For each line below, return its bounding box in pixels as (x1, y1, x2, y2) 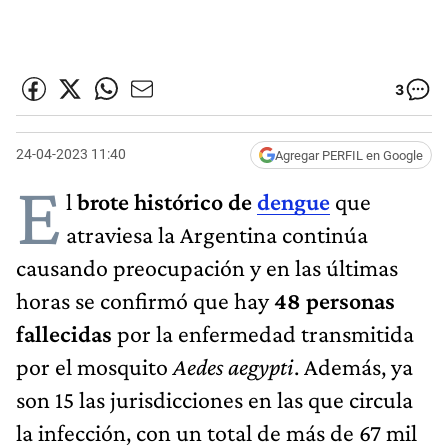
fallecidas (16, 319, 112, 347)
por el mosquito (16, 352, 173, 380)
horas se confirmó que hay (16, 286, 274, 314)
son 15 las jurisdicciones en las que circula (16, 385, 413, 413)
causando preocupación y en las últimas (16, 253, 398, 281)
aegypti (228, 352, 294, 380)
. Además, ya (294, 352, 413, 380)
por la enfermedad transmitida (112, 319, 414, 347)
